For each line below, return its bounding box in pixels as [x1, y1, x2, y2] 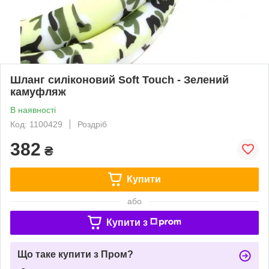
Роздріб [77, 119, 107, 129]
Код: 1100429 [10, 119, 62, 129]
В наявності [10, 104, 56, 115]
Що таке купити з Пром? [17, 249, 133, 259]
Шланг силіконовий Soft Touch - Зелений [10, 73, 229, 86]
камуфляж [10, 85, 66, 98]
